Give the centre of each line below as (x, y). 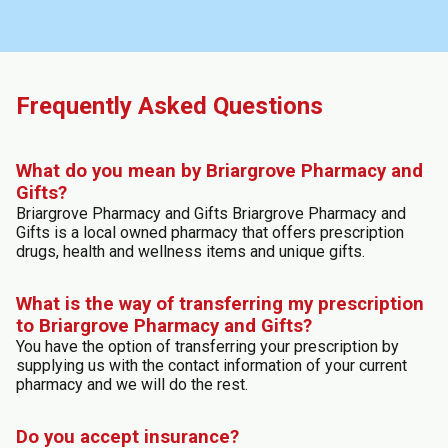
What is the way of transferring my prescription (220, 303)
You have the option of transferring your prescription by (207, 346)
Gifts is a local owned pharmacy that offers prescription (210, 232)
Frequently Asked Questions (169, 105)
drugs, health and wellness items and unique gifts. (190, 251)
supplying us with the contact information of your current (211, 365)
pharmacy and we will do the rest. (132, 384)
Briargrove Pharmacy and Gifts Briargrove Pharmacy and (211, 213)
